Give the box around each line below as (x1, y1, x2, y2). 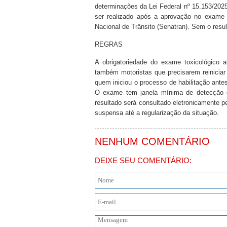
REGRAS (95, 41, 123, 48)
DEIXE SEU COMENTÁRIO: (95, 156, 192, 165)
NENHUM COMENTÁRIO (95, 136, 210, 147)
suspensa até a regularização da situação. (95, 109, 219, 117)
